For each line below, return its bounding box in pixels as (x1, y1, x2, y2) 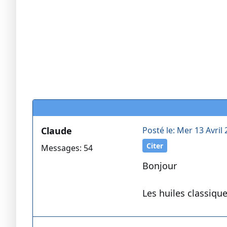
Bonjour (142, 160, 177, 172)
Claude (41, 125, 72, 137)
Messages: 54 (41, 142, 93, 154)
